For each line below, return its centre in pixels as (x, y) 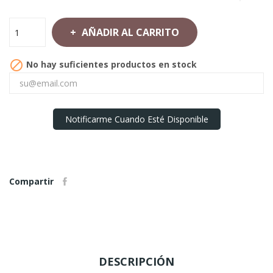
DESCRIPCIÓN (136, 261)
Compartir (31, 181)
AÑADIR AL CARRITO (130, 32)
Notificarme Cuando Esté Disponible (136, 119)
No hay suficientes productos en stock (110, 64)
